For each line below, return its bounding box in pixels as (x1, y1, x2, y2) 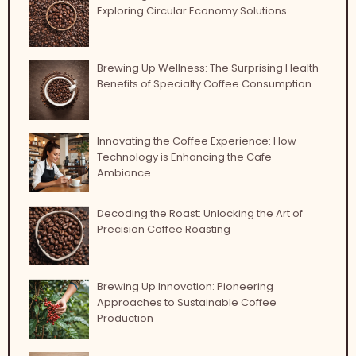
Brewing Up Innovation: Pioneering (96, 279, 273, 295)
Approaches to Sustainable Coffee (96, 295, 277, 311)
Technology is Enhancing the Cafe (96, 149, 272, 164)
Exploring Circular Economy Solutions (96, 3, 287, 18)
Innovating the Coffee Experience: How (96, 133, 296, 149)
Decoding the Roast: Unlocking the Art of (96, 206, 303, 222)
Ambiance (96, 164, 151, 180)
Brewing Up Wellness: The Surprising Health (96, 60, 319, 75)
